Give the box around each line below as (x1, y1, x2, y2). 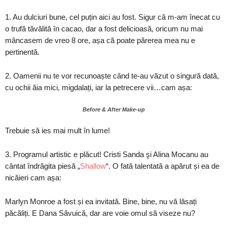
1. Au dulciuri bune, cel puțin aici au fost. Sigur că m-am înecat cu (5, 13, 220, 21)
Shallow (80, 162, 106, 170)
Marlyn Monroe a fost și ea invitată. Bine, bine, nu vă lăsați (5, 197, 197, 206)
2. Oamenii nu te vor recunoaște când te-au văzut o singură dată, (5, 71, 219, 80)
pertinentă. (5, 48, 40, 56)
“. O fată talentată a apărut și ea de (106, 162, 219, 170)
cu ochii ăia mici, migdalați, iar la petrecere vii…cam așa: (5, 83, 192, 92)
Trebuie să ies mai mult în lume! (5, 126, 110, 135)
